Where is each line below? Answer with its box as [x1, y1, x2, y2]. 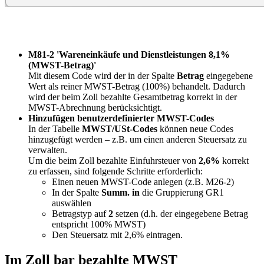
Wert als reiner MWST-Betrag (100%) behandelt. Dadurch [28, 81, 245, 91]
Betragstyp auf [52, 208, 108, 219]
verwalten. [28, 144, 67, 155]
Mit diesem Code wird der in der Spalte [28, 70, 177, 81]
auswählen [52, 197, 91, 208]
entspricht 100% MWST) [52, 219, 146, 229]
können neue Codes [157, 123, 233, 134]
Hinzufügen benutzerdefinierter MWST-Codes [28, 113, 214, 123]
